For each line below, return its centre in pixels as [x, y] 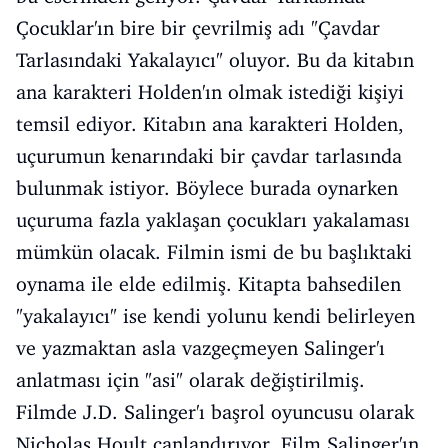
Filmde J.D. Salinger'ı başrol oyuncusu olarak [215, 412]
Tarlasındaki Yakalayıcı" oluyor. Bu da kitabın [215, 60]
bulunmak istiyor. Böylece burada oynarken [207, 188]
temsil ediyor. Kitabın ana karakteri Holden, [210, 124]
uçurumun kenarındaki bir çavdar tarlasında [209, 156]
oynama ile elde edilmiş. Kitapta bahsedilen [208, 284]
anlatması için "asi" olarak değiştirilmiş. [190, 380]
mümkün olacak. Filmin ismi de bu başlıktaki [214, 252]
